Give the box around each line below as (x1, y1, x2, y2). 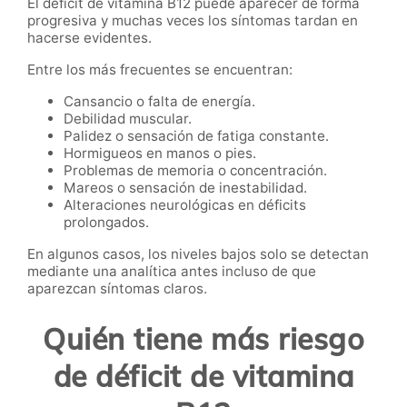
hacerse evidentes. (27, 29, 152, 47)
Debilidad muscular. (64, 109, 192, 127)
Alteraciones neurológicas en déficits (64, 195, 306, 213)
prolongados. (64, 213, 149, 231)
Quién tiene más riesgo (43, 321, 364, 358)
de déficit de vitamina (53, 358, 354, 395)
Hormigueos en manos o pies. (64, 144, 256, 162)
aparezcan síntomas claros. (27, 279, 207, 297)
